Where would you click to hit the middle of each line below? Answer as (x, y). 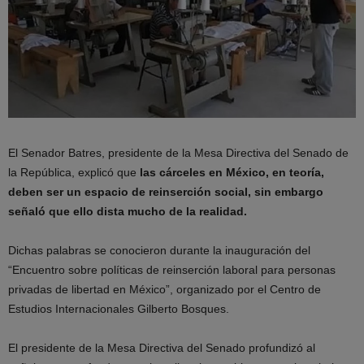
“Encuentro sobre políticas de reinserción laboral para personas (172, 270)
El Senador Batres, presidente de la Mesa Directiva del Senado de (178, 153)
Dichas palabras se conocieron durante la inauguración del (159, 251)
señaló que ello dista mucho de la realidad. (128, 212)
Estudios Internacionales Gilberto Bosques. (119, 309)
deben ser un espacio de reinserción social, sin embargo (166, 192)
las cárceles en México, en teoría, (232, 173)
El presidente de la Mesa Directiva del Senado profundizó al (162, 348)
